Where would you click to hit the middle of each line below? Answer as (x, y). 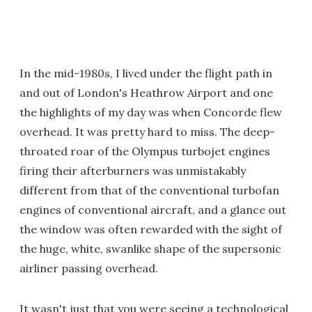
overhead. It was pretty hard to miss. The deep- (147, 132)
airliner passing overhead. (89, 268)
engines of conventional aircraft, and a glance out (153, 210)
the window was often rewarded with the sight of (151, 229)
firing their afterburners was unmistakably (133, 171)
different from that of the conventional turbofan (149, 190)
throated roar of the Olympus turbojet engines (145, 151)
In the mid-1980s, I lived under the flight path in (146, 73)
